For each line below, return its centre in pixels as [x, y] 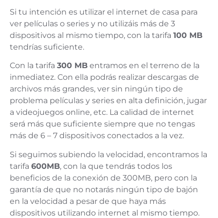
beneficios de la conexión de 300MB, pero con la [103, 178]
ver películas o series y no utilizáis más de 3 [92, 24]
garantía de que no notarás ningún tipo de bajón [104, 189]
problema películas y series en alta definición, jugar [108, 101]
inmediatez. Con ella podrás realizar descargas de [104, 77]
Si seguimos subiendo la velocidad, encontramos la [109, 154]
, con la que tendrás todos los [116, 166]
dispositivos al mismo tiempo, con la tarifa [91, 36]
